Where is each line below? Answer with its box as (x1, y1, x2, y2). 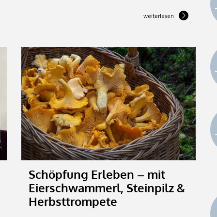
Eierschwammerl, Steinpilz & (29, 180, 185, 195)
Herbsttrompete (29, 193, 117, 209)
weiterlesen (143, 11, 174, 20)
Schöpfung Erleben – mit (29, 166, 165, 182)
